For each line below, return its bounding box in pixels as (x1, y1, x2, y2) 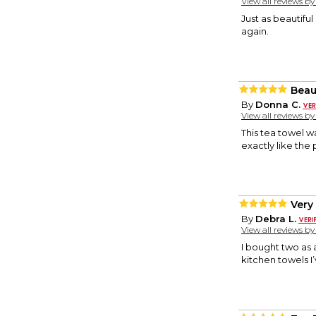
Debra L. (255, 213, 296, 225)
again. (241, 25, 269, 37)
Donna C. (255, 99, 300, 111)
